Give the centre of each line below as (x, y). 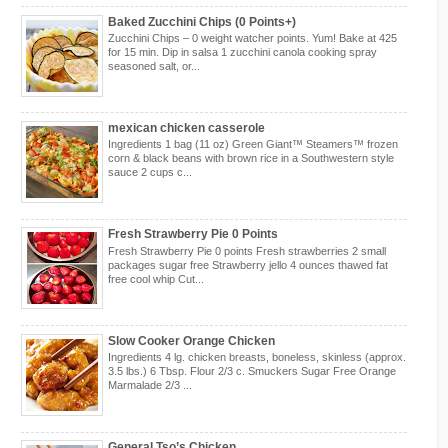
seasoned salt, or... (154, 65)
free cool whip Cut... (156, 278)
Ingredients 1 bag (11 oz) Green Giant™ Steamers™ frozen (253, 144)
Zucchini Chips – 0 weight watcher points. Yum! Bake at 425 (252, 37)
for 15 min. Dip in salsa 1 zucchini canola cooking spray (242, 51)
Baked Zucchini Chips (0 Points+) (202, 21)
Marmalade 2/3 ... (150, 385)
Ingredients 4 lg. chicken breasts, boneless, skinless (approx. (257, 357)
